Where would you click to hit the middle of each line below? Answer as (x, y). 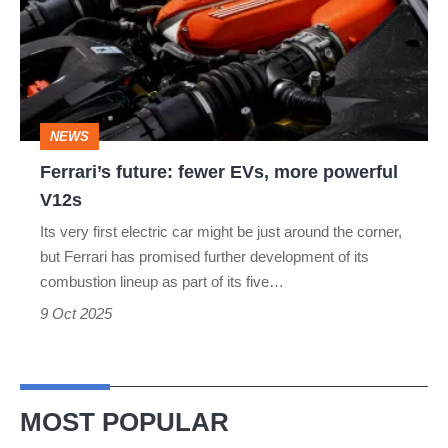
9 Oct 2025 (76, 313)
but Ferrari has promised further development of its (204, 256)
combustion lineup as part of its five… (162, 281)
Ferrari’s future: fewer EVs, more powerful (219, 171)
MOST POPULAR (124, 421)
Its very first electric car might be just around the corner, (221, 231)
